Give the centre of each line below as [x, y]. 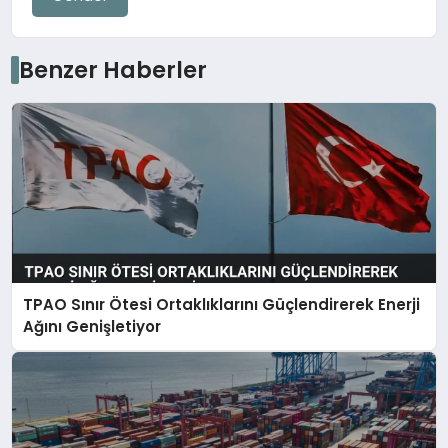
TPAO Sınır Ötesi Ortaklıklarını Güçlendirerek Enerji [222, 305]
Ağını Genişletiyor [92, 327]
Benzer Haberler [112, 70]
